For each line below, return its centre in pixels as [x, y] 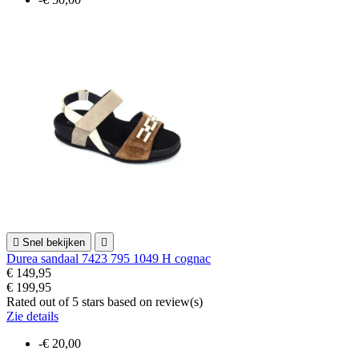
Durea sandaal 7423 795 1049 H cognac [109, 258]
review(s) [179, 301]
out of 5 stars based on [97, 301]
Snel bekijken [54, 242]
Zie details [32, 316]
